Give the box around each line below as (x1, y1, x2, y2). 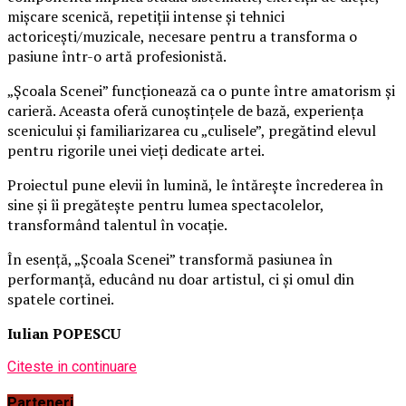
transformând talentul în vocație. (7, 214, 227, 235)
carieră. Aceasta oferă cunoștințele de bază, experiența (7, 100, 363, 121)
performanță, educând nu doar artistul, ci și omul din (7, 268, 354, 289)
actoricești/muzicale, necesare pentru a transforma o (7, 25, 357, 46)
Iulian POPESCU (7, 323, 121, 343)
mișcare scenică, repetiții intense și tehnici (7, 5, 285, 26)
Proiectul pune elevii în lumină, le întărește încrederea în (7, 174, 383, 195)
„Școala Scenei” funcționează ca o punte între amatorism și (7, 80, 395, 101)
